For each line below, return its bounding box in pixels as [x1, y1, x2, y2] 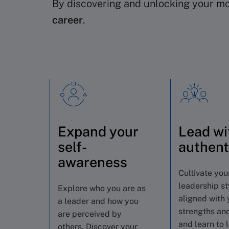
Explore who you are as [58, 184, 146, 193]
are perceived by [58, 209, 122, 219]
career [52, 14, 83, 26]
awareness [58, 154, 127, 170]
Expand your [58, 123, 139, 140]
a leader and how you [58, 196, 139, 206]
